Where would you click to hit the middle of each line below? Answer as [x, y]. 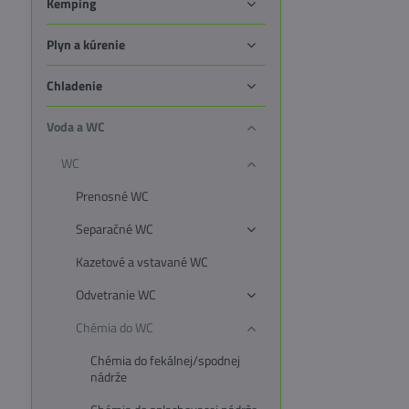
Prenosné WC [112, 196]
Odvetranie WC [115, 294]
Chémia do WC [114, 327]
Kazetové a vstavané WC [142, 262]
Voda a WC [75, 126]
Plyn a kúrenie [85, 44]
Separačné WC [114, 229]
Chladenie [74, 85]
